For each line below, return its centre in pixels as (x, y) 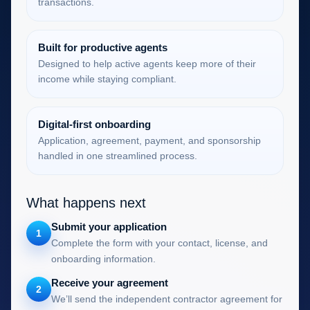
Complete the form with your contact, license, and (159, 243)
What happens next (86, 202)
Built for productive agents (103, 47)
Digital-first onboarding (94, 124)
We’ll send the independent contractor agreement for (167, 299)
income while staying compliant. (107, 79)
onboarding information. (103, 258)
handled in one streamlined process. (118, 155)
